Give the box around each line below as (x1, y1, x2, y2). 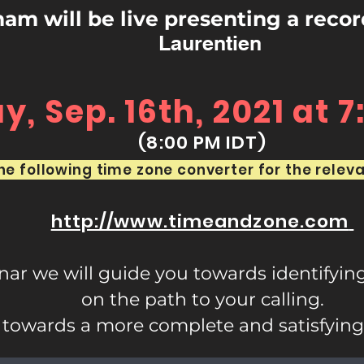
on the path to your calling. (80, 288, 324, 310)
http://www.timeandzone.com (50, 209, 349, 234)
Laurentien (158, 31, 262, 55)
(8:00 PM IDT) (138, 130, 266, 155)
